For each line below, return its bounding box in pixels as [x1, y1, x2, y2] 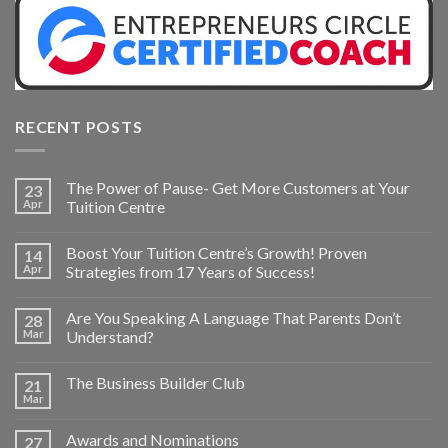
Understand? [66, 327, 154, 347]
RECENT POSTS [15, 116, 143, 136]
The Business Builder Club [66, 373, 245, 393]
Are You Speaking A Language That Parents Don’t [66, 308, 401, 328]
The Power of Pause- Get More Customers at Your [66, 178, 410, 198]
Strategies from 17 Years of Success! [66, 262, 315, 282]
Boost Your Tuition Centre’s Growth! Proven [66, 243, 367, 263]
